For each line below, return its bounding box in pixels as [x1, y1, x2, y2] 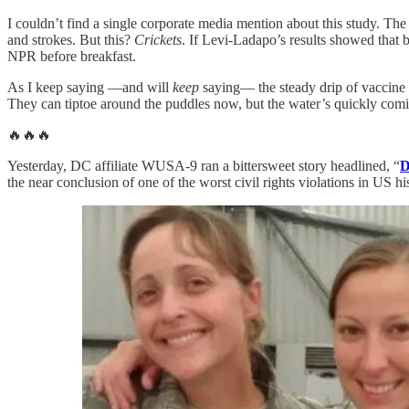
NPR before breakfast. [7, 48, 136, 65]
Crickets [134, 32, 182, 48]
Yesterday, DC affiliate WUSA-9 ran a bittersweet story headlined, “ [7, 158, 400, 174]
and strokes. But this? [7, 32, 134, 48]
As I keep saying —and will [7, 79, 173, 96]
